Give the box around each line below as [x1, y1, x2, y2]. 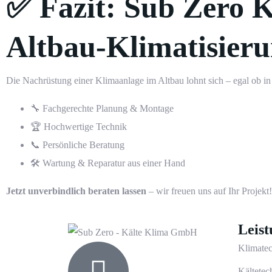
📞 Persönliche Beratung [30, 140, 124, 151]
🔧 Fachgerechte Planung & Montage [30, 103, 174, 114]
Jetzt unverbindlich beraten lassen [6, 186, 146, 197]
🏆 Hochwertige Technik [30, 121, 127, 132]
